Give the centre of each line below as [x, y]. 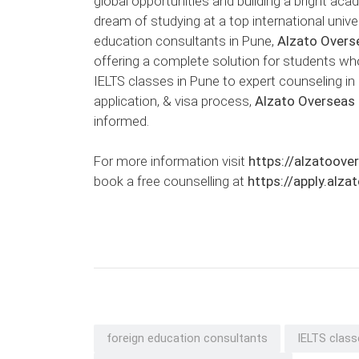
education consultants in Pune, [186, 41]
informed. [121, 121]
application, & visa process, [174, 101]
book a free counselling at [171, 182]
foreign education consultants [187, 339]
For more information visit [171, 161]
